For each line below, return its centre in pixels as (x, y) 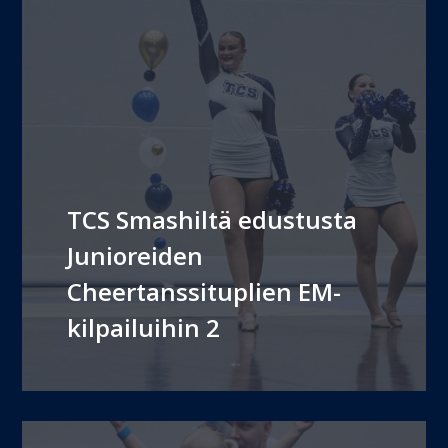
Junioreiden (135, 256)
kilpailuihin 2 (144, 328)
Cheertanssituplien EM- (204, 292)
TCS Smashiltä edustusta (212, 220)
